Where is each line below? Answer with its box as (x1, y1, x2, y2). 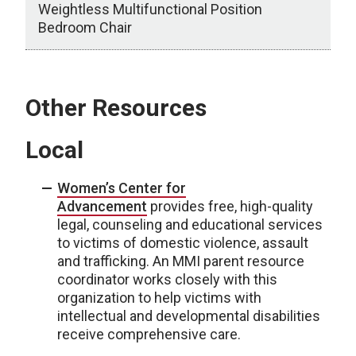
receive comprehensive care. (57, 326, 241, 342)
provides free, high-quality (147, 198, 313, 215)
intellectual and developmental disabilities (57, 308, 320, 324)
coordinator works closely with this (57, 271, 277, 288)
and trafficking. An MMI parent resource (57, 253, 304, 269)
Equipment (25, 51, 94, 68)
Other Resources (25, 94, 207, 122)
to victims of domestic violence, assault (57, 234, 308, 251)
